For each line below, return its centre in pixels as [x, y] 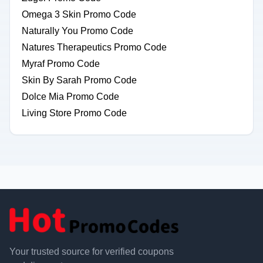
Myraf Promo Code [61, 64]
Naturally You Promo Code [77, 31]
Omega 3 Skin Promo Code [79, 14]
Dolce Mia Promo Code [70, 97]
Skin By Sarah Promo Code [79, 80]
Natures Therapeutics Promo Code [94, 47]
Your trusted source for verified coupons [92, 252]
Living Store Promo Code [74, 113]
